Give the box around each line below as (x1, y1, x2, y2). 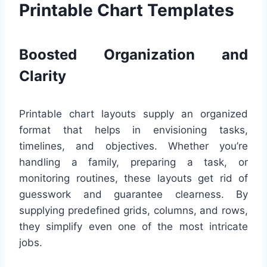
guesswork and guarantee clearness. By (19, 188, 248, 201)
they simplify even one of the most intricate (19, 221, 248, 233)
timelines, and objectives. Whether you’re (19, 140, 248, 153)
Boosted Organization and (19, 46, 248, 64)
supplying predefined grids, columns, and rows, (19, 204, 248, 217)
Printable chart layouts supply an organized (19, 108, 248, 120)
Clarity (19, 67, 66, 85)
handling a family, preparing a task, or (19, 156, 248, 169)
